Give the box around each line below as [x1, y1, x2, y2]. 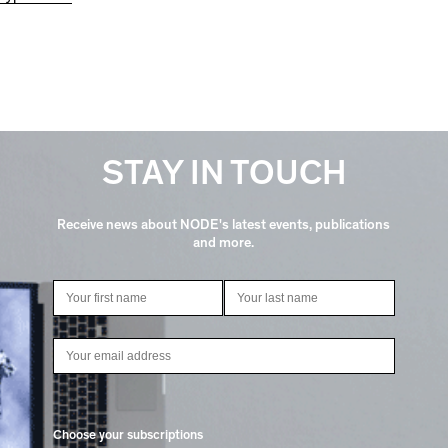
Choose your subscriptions [53, 428, 204, 443]
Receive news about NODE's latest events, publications [57, 217, 391, 232]
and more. [193, 235, 255, 250]
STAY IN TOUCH [101, 156, 346, 192]
